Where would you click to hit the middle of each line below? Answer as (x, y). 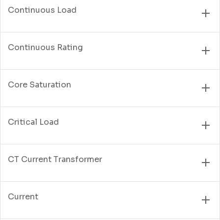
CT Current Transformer (55, 159)
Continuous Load (42, 10)
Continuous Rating (45, 47)
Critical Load (33, 122)
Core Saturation (40, 84)
